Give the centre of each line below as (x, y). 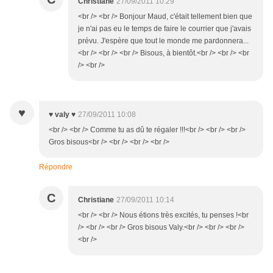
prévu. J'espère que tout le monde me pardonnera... (163, 41)
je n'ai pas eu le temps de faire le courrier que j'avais (165, 29)
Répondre (56, 167)
